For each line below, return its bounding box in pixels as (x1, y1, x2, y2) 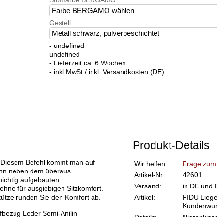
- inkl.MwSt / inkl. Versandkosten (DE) (49, 68, 164, 76)
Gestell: (49, 19, 73, 27)
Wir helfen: (134, 160, 167, 168)
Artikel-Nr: (134, 171, 165, 179)
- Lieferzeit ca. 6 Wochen (49, 59, 126, 67)
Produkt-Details (132, 139, 210, 152)
